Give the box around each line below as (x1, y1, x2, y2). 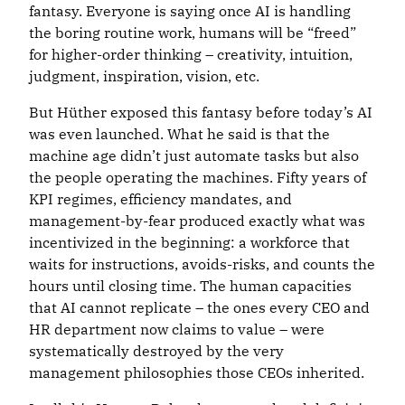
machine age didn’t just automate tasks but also (29, 146, 359, 165)
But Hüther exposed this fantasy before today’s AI (29, 103, 372, 122)
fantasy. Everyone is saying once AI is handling (29, 2, 351, 21)
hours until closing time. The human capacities (29, 277, 352, 296)
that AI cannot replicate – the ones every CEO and (29, 298, 370, 317)
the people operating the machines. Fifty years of (29, 168, 366, 187)
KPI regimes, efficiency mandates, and (29, 190, 292, 209)
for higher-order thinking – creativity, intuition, (29, 45, 353, 64)
